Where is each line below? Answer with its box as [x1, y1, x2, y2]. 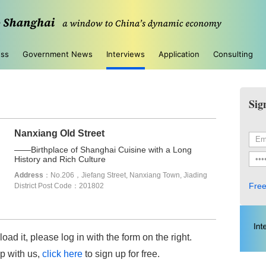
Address [14, 171, 43, 179]
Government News [23, 49, 93, 59]
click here [42, 249, 83, 259]
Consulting [213, 49, 253, 59]
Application [159, 49, 199, 59]
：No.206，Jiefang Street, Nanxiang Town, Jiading [43, 171, 207, 179]
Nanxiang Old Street [14, 128, 104, 138]
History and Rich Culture [14, 154, 106, 164]
